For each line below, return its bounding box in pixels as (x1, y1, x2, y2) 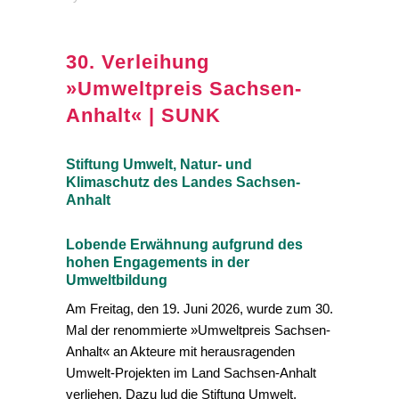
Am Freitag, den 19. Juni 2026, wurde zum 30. (66, 301, 333, 316)
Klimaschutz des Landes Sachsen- (66, 175, 300, 190)
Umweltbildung (66, 273, 167, 288)
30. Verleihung (66, 51, 209, 73)
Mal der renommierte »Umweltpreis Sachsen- (66, 322, 330, 338)
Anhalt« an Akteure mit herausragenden (66, 344, 295, 359)
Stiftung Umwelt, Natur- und (66, 157, 252, 172)
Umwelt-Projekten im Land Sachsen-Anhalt (66, 365, 316, 380)
